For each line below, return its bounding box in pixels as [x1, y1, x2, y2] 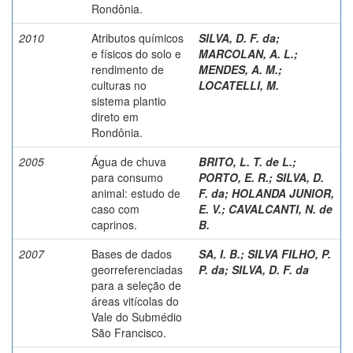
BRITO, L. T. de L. [199, 153, 292, 169]
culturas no [91, 76, 147, 93]
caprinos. [91, 216, 137, 232]
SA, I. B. [199, 245, 240, 262]
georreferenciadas [91, 261, 183, 277]
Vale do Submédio [91, 308, 182, 325]
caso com [91, 200, 139, 217]
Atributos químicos [91, 29, 184, 46]
